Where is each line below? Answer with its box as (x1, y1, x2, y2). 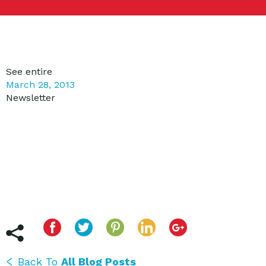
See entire (6, 66, 52, 77)
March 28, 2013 (6, 79, 75, 90)
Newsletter (6, 92, 55, 103)
